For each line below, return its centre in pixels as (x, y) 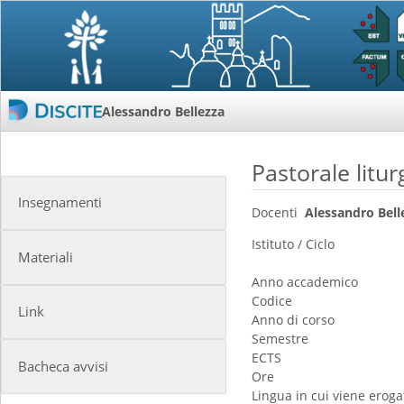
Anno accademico (305, 282)
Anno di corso (293, 320)
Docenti (275, 212)
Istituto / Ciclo (293, 244)
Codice (272, 301)
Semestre (280, 339)
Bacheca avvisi (64, 366)
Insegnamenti (60, 203)
